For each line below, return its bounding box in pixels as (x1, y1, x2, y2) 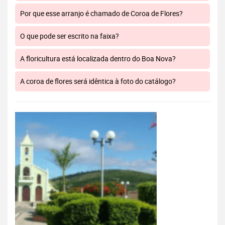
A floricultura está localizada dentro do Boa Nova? (20, 54, 176, 64)
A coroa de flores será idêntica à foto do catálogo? (20, 76, 176, 86)
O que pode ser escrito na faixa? (20, 31, 119, 41)
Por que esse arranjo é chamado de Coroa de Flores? (20, 9, 183, 19)
